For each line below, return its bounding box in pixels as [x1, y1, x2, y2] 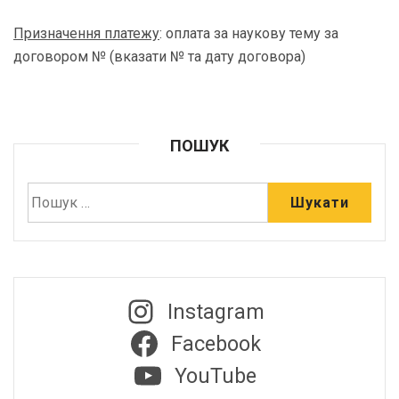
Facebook [170, 331, 261, 356]
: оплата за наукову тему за [159, 25, 342, 42]
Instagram [167, 299, 265, 324]
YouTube [175, 363, 256, 388]
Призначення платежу [13, 25, 159, 42]
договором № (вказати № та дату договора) [13, 48, 305, 65]
